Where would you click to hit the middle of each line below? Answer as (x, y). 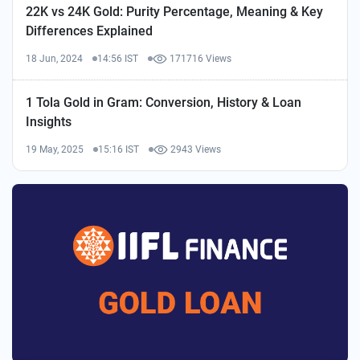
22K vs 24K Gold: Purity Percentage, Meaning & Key (174, 12)
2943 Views (196, 149)
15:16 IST (119, 149)
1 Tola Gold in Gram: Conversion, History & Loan (164, 102)
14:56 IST (118, 59)
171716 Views (200, 59)
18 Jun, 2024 (54, 59)
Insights (49, 122)
